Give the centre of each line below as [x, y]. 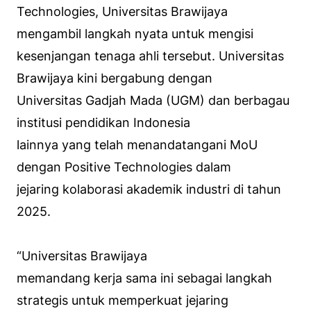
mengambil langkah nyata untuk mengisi [135, 33]
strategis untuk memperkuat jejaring [123, 300]
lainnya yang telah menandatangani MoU [137, 144]
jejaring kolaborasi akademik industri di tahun [149, 189]
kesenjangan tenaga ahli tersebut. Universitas [150, 56]
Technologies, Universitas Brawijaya [122, 11]
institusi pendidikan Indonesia [103, 122]
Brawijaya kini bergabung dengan [115, 78]
